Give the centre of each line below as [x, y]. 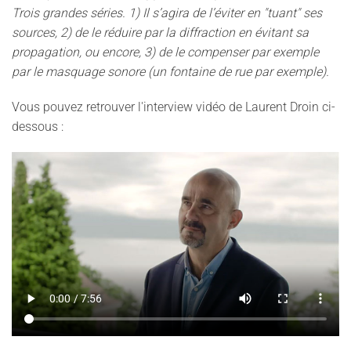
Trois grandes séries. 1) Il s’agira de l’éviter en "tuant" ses [167, 13]
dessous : [39, 127]
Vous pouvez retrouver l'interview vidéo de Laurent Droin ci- [174, 107]
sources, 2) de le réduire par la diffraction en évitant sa [160, 33]
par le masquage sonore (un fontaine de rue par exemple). [170, 72]
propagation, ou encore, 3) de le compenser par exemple [165, 52]
